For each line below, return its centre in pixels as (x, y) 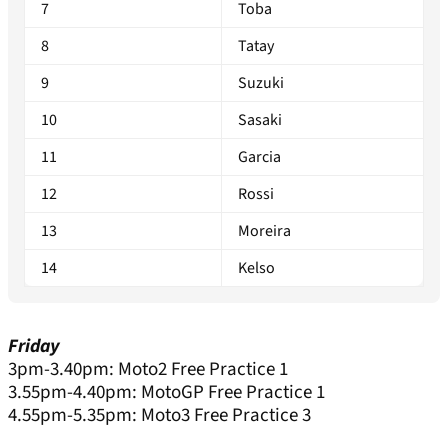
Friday (33, 347)
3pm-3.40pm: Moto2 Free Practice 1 (148, 370)
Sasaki (260, 120)
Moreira (264, 231)
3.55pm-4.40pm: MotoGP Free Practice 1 (166, 393)
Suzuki (261, 83)
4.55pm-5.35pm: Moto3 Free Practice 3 (159, 416)
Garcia (259, 157)
